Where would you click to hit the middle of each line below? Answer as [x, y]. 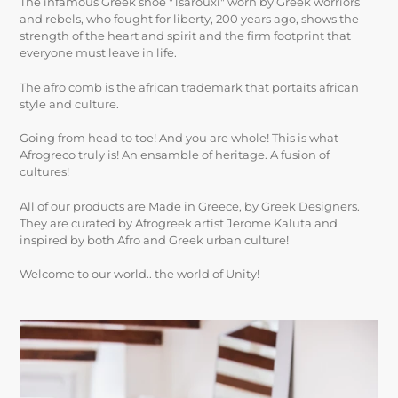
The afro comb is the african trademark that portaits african [189, 87]
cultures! [44, 172]
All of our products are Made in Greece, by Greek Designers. [190, 206]
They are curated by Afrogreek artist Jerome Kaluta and [179, 223]
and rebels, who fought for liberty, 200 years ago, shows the [189, 19]
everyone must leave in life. [98, 53]
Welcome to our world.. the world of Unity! [139, 274]
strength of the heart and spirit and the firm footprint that [185, 36]
